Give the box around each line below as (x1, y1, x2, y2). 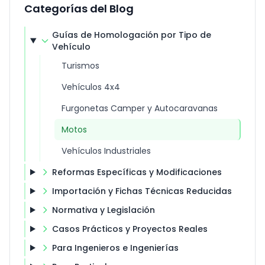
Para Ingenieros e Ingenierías (51, 242, 179, 254)
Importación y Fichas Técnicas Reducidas (51, 185, 232, 197)
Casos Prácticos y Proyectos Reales (51, 223, 208, 235)
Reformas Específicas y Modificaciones (51, 166, 222, 178)
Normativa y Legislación (51, 204, 155, 216)
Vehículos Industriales (62, 145, 151, 157)
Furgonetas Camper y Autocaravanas (62, 102, 218, 114)
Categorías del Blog (24, 1, 134, 16)
